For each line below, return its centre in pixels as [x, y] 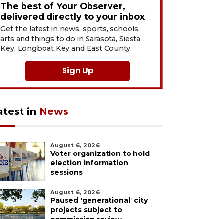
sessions [66, 172]
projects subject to [86, 210]
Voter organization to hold [100, 153]
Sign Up [77, 71]
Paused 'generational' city [99, 200]
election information [89, 163]
